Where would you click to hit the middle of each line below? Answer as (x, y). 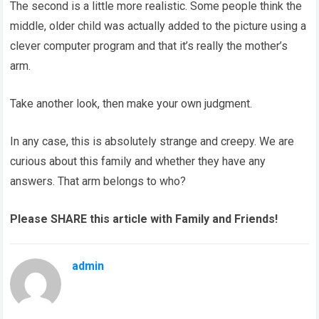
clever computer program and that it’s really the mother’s (149, 46)
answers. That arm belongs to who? (98, 182)
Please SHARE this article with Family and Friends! (144, 219)
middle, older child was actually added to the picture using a (158, 26)
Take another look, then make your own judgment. (131, 104)
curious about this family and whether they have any (138, 162)
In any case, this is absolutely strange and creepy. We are (152, 142)
